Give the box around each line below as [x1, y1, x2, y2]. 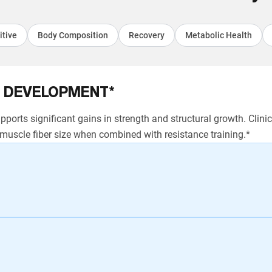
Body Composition [37, 30, 108, 41]
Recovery [128, 30, 165, 41]
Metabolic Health [185, 30, 252, 41]
